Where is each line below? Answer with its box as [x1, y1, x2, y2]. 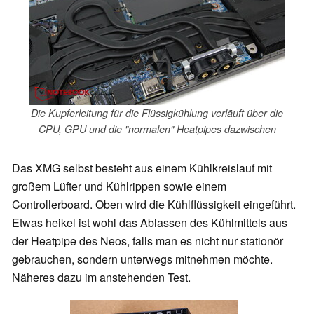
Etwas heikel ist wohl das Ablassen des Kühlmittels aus [12, 214, 287, 231]
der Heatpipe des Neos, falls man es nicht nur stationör [12, 232, 283, 249]
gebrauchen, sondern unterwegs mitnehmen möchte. [12, 250, 273, 267]
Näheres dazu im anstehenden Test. [12, 268, 191, 285]
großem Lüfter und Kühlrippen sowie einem [12, 177, 226, 194]
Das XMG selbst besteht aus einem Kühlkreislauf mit [12, 159, 272, 176]
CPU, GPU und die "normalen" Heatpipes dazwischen [38, 122, 276, 137]
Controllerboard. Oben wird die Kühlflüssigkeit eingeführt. [12, 196, 296, 212]
